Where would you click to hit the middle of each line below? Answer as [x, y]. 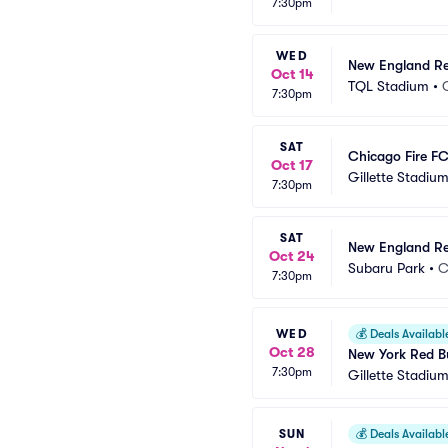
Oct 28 [292, 351]
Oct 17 [292, 165]
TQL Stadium [388, 85]
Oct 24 [292, 256]
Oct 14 [292, 74]
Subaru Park [386, 267]
